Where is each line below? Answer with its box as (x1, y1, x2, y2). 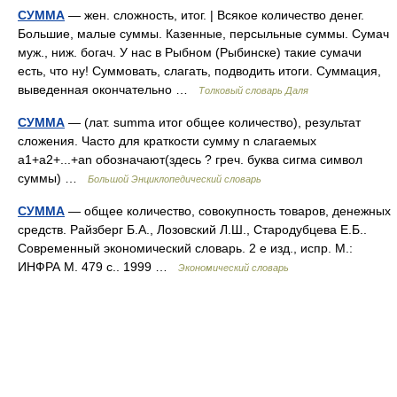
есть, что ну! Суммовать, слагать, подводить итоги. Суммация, (18, 64, 381, 78)
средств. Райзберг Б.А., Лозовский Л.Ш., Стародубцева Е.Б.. (18, 222, 367, 237)
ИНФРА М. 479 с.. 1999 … (18, 260, 178, 274)
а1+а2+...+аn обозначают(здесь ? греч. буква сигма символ (18, 152, 362, 167)
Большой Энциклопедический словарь (88, 174, 261, 184)
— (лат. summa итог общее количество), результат (65, 115, 361, 129)
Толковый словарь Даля (198, 85, 308, 96)
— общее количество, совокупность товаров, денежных (65, 204, 391, 218)
